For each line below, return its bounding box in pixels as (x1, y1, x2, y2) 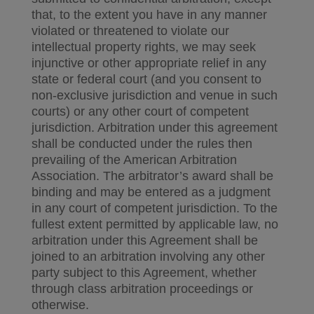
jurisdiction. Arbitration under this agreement (31, 121, 278, 135)
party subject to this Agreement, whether (31, 266, 257, 280)
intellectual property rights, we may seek (31, 40, 256, 54)
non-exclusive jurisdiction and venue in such (31, 88, 278, 102)
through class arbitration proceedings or (31, 282, 253, 296)
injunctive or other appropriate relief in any (31, 56, 266, 70)
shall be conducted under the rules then (31, 137, 252, 151)
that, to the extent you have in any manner (31, 8, 267, 22)
